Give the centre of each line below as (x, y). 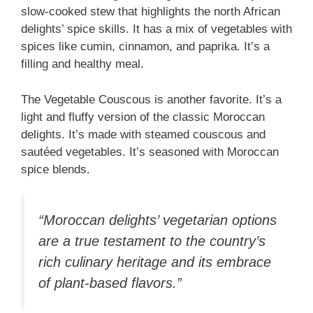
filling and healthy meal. (82, 64)
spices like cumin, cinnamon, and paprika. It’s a (145, 47)
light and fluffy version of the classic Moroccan (143, 117)
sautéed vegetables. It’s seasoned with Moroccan (150, 152)
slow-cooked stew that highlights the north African (151, 12)
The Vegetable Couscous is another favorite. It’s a (151, 99)
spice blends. (56, 169)
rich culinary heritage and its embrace (155, 262)
